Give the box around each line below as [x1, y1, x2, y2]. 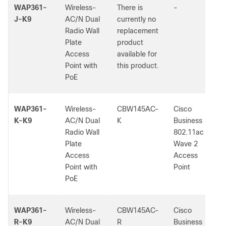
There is [117, 4, 143, 12]
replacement [117, 27, 158, 35]
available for [117, 50, 157, 58]
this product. [117, 62, 159, 70]
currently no [117, 15, 156, 23]
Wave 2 [174, 140, 198, 148]
